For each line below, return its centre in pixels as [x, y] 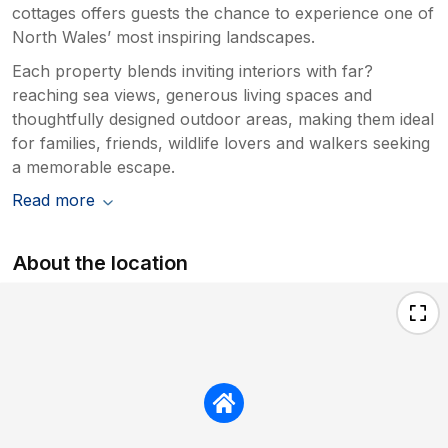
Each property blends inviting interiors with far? [192, 71]
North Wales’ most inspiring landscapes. [163, 37]
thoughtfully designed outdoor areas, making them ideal [223, 119]
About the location [101, 263]
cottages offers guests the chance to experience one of [223, 13]
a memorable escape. [93, 167]
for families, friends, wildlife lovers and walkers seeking [221, 143]
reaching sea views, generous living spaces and [192, 95]
